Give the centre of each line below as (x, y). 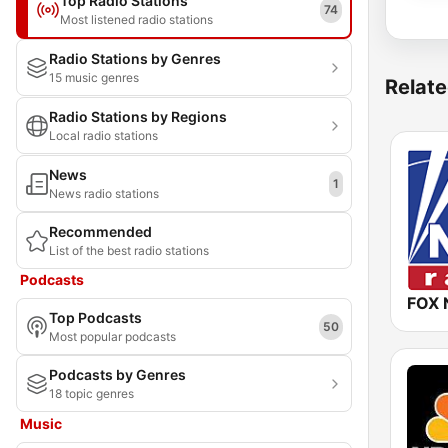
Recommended (100, 231)
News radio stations (104, 193)
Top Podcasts (95, 317)
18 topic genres (91, 393)
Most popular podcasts (112, 336)
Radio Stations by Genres (135, 58)
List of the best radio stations (129, 250)
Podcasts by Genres (117, 374)
